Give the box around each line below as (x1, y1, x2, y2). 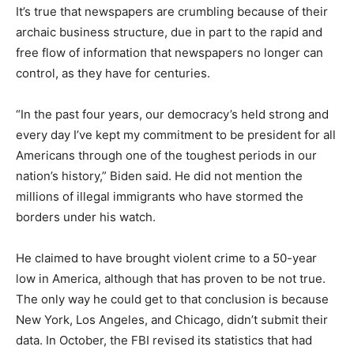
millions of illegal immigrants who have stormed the (16, 189, 303, 204)
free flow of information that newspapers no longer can (16, 45, 323, 60)
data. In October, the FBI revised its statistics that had (16, 333, 312, 348)
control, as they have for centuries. (16, 66, 210, 81)
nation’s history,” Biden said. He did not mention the (16, 168, 303, 183)
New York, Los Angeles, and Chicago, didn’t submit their (16, 312, 328, 327)
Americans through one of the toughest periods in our (16, 148, 317, 163)
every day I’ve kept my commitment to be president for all (16, 127, 336, 142)
